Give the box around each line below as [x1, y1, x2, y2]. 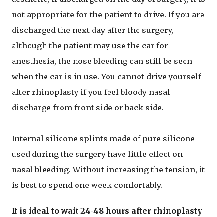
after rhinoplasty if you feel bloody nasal [12, 87, 170, 97]
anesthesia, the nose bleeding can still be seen [12, 56, 192, 66]
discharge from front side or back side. [12, 102, 164, 112]
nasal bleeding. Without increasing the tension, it [12, 164, 205, 174]
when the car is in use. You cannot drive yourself [12, 71, 201, 81]
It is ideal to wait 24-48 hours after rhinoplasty [12, 206, 202, 216]
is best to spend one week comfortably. [12, 180, 162, 190]
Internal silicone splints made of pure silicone [12, 133, 195, 143]
